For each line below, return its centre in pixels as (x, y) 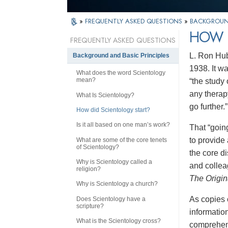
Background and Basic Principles (121, 56)
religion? (89, 169)
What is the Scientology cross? (119, 221)
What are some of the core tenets (122, 140)
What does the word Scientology (121, 73)
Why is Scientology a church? (117, 184)
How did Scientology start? (113, 110)
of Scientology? (98, 147)
